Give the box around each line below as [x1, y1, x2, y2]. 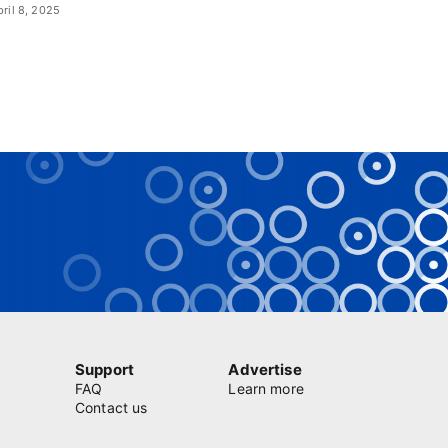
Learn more [228, 380, 304, 397]
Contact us [74, 399, 148, 416]
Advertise [228, 360, 302, 379]
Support [74, 360, 134, 379]
